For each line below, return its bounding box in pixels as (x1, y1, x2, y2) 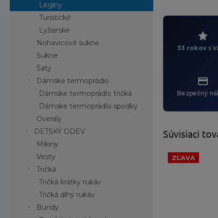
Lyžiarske (39, 26, 71, 35)
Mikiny (36, 140, 59, 148)
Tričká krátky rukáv (39, 178, 102, 186)
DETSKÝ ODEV (34, 127, 86, 136)
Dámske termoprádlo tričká (39, 89, 132, 98)
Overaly (36, 114, 62, 123)
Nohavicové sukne (36, 38, 100, 47)
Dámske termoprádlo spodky (39, 102, 138, 110)
